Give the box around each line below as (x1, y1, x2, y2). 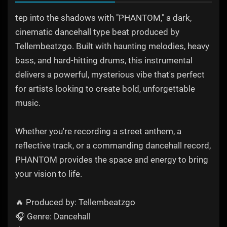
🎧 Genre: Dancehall (15, 211, 91, 222)
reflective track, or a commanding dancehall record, (15, 140, 211, 151)
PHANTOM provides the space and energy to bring (15, 155, 208, 165)
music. (15, 98, 41, 108)
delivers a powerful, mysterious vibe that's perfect (15, 69, 205, 80)
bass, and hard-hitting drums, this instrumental (15, 55, 193, 66)
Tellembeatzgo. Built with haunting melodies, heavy (15, 41, 209, 52)
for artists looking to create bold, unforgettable (15, 84, 195, 94)
